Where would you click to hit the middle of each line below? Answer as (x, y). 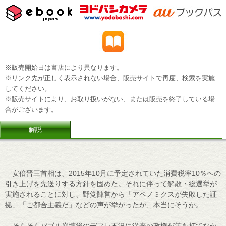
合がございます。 (31, 110)
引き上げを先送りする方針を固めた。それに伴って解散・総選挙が (111, 183)
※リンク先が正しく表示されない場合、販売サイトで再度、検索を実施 (110, 78)
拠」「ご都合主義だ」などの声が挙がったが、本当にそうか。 (104, 205)
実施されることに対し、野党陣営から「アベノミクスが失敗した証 (111, 194)
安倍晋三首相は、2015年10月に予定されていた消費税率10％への (113, 173)
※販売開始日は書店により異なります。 (64, 67)
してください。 (28, 89)
